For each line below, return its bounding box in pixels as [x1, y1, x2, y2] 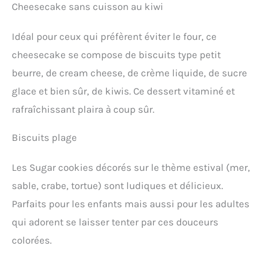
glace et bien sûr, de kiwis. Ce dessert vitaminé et [12, 85, 235, 97]
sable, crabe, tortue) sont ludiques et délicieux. [12, 180, 223, 192]
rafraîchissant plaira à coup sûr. [12, 103, 154, 116]
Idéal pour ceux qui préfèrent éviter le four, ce [12, 31, 217, 43]
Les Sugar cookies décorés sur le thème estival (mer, [12, 161, 250, 174]
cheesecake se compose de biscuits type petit [12, 49, 221, 61]
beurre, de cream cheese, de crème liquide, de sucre [12, 67, 247, 79]
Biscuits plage [12, 131, 77, 144]
